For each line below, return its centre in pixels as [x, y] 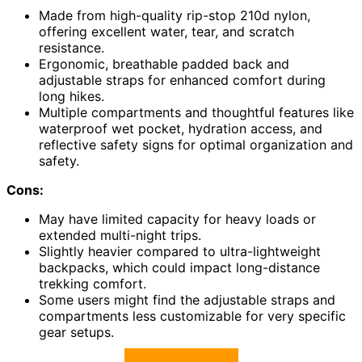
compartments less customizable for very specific [192, 316]
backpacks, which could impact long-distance [179, 267]
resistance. [72, 47]
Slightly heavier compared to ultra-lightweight [180, 251]
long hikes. [72, 96]
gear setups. [76, 332]
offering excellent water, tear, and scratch [166, 31]
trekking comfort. [93, 283]
